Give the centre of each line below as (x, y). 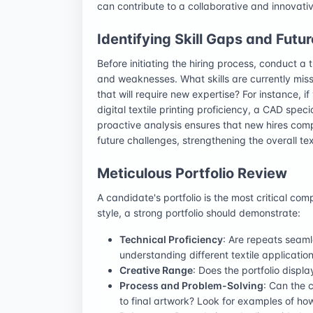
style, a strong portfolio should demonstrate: (199, 212)
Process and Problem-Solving (191, 285)
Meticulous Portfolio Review (192, 173)
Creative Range (156, 270)
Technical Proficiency (171, 239)
